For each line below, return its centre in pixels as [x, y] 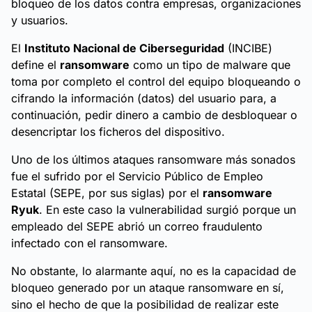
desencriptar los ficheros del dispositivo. [118, 132]
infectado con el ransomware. [89, 243]
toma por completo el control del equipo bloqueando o [156, 81]
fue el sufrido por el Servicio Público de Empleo [137, 176]
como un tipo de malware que [210, 65]
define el [36, 65]
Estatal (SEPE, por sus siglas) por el [107, 193]
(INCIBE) [248, 48]
